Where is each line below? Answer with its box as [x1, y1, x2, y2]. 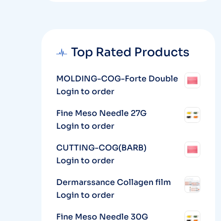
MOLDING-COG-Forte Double [56, 74, 178, 84]
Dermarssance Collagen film [56, 177, 171, 187]
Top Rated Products [71, 45, 189, 60]
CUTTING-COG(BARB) [56, 143, 147, 153]
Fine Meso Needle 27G [56, 108, 147, 118]
